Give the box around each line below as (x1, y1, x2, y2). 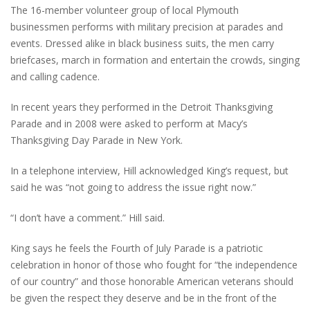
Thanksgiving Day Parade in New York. (10, 133, 183, 147)
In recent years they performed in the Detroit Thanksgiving (10, 100, 273, 113)
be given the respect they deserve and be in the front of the (10, 291, 277, 304)
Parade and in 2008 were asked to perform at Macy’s (10, 116, 248, 130)
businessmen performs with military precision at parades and (10, 19, 283, 33)
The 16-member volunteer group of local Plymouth (10, 3, 239, 17)
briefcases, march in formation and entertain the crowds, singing (10, 53, 300, 66)
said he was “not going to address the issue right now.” (10, 180, 256, 194)
